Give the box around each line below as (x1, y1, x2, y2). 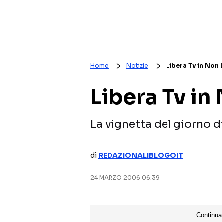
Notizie (126, 62, 148, 69)
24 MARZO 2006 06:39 (90, 174, 160, 181)
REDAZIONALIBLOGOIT (98, 151, 183, 160)
